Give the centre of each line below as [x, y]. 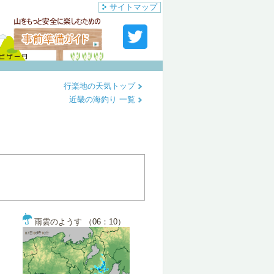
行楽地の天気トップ [101, 86]
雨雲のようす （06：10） [79, 222]
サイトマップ [133, 7]
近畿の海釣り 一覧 [103, 99]
